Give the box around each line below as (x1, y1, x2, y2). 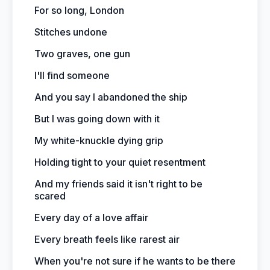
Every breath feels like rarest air (34, 233, 180, 245)
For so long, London (34, 4, 124, 16)
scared (34, 190, 66, 202)
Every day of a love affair (34, 212, 148, 224)
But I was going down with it (34, 113, 160, 125)
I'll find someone (34, 69, 110, 81)
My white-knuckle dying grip (34, 134, 163, 146)
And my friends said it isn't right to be (34, 178, 202, 190)
